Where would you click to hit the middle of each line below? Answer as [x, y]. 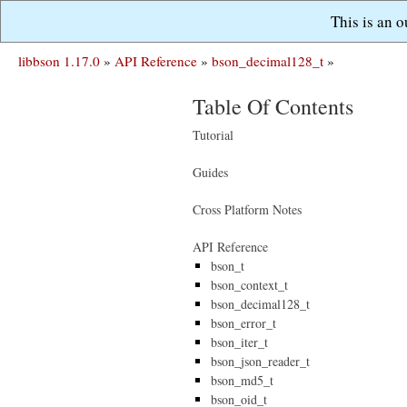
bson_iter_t [239, 342]
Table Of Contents [273, 106]
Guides [210, 172]
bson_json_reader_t [260, 361]
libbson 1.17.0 [59, 61]
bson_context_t [249, 285]
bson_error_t [243, 323]
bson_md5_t [242, 380]
